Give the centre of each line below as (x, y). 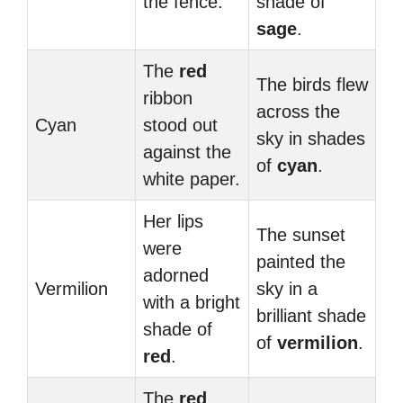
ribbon (168, 98)
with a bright (192, 302)
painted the (301, 262)
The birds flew (312, 85)
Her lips (173, 221)
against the (187, 152)
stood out (180, 125)
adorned (176, 275)
